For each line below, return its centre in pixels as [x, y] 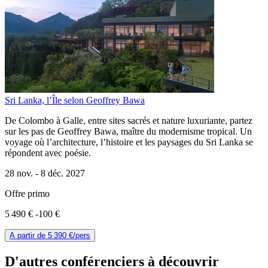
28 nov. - [23, 173]
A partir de [28, 236]
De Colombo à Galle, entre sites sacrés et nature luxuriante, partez [129, 121]
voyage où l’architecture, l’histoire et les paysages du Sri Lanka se [129, 142]
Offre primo [27, 194]
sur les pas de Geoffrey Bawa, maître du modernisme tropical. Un [128, 132]
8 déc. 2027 [63, 173]
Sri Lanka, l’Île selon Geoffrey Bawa [75, 100]
